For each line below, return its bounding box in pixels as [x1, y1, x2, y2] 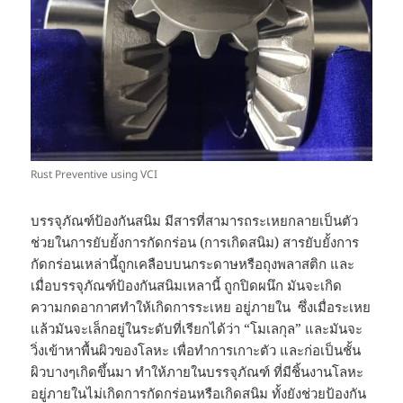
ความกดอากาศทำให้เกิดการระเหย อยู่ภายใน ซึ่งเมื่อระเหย [31, 297, 372, 316]
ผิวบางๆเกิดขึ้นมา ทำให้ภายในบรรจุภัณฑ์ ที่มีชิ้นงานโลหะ [31, 362, 364, 381]
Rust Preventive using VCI [31, 166, 158, 182]
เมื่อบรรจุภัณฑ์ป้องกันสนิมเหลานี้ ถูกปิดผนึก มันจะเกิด [31, 275, 343, 294]
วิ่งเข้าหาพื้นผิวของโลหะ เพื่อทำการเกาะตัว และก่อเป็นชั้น [31, 340, 362, 359]
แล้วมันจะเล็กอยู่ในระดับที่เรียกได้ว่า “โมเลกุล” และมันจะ [31, 318, 363, 337]
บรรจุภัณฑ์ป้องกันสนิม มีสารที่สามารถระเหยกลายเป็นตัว [31, 210, 359, 229]
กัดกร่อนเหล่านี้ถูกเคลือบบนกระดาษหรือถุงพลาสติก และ [31, 254, 355, 273]
